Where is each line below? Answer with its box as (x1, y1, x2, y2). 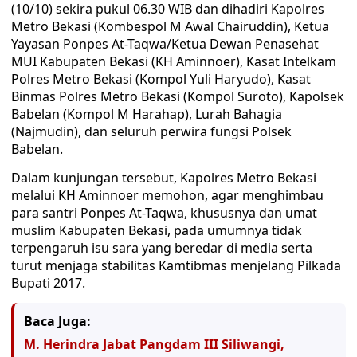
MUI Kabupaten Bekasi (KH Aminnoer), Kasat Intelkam (11, 53, 336, 70)
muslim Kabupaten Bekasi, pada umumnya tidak (11, 222, 302, 239)
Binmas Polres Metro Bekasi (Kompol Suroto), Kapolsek (11, 88, 344, 105)
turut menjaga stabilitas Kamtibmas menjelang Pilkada (11, 257, 341, 274)
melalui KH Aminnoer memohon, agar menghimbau (11, 186, 324, 204)
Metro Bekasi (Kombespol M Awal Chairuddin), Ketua (11, 18, 329, 35)
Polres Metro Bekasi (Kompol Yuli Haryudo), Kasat (11, 70, 311, 88)
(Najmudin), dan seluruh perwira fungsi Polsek (11, 123, 292, 140)
